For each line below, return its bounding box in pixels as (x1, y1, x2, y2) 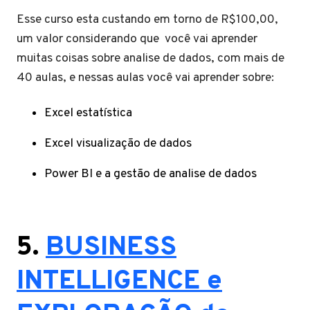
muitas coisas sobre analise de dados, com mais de (17, 50, 284, 66)
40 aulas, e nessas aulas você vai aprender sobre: (17, 69, 274, 86)
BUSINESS (46, 230, 176, 265)
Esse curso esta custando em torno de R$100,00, (17, 11, 278, 28)
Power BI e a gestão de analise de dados (44, 165, 257, 182)
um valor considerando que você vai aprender (17, 30, 257, 47)
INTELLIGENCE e (17, 264, 222, 299)
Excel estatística (44, 104, 132, 121)
